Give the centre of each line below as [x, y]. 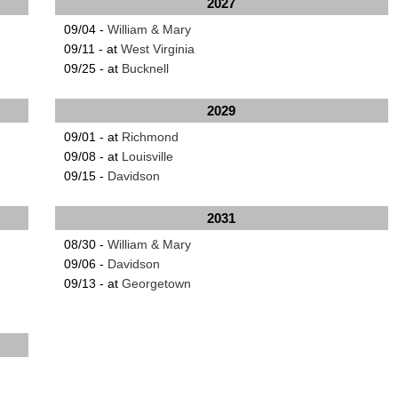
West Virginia [157, 48]
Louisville [147, 156]
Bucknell [145, 68]
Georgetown [156, 283]
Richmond [150, 136]
